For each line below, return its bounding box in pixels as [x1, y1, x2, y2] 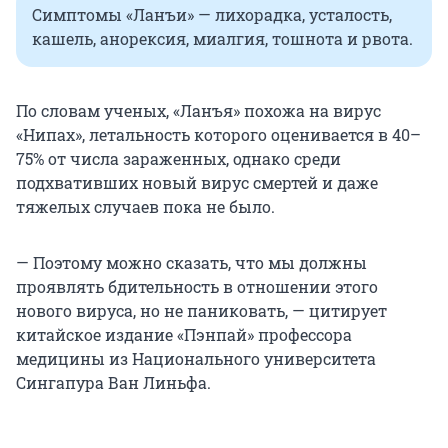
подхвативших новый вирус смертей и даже [16, 172, 378, 194]
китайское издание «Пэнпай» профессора [16, 324, 352, 346]
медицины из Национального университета [16, 348, 376, 370]
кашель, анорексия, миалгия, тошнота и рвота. [32, 28, 413, 50]
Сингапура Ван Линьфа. [16, 372, 211, 394]
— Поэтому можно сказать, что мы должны [16, 252, 367, 274]
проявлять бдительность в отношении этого [16, 276, 378, 298]
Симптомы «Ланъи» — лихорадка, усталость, [32, 4, 392, 26]
